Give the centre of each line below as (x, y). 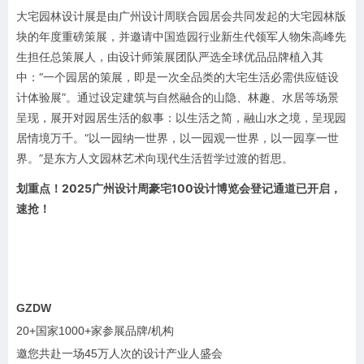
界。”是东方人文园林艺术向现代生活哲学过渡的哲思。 (155, 158)
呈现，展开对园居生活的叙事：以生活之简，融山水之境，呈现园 (181, 117)
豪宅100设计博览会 (199, 188)
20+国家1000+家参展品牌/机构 (95, 330)
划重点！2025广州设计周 (82, 188)
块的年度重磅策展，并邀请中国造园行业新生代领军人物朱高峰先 (181, 36)
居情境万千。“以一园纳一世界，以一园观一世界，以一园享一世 (178, 137)
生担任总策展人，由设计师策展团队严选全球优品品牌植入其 (170, 56)
